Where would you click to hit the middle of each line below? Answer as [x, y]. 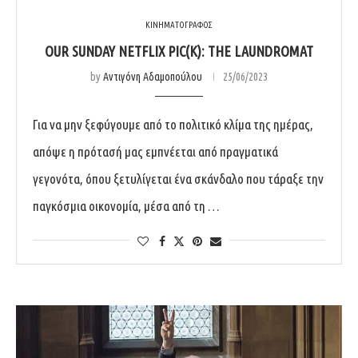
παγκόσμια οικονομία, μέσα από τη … [126, 205]
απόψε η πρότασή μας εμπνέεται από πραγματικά [155, 151]
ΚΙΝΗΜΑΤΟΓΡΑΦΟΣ [179, 24]
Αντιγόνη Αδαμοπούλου [153, 76]
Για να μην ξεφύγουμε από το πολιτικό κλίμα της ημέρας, [173, 124]
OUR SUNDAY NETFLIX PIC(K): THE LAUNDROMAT [179, 51]
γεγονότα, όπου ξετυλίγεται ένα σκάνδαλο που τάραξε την [178, 178]
